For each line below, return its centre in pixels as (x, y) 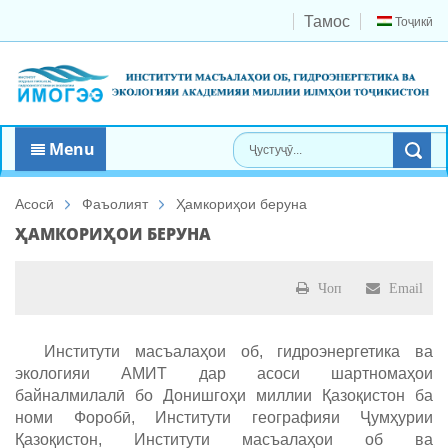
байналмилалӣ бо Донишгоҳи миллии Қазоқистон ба (224, 396)
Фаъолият (115, 204)
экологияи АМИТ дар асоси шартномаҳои (224, 374)
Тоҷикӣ (412, 22)
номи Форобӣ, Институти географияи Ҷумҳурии (224, 418)
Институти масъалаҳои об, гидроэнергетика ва (224, 352)
